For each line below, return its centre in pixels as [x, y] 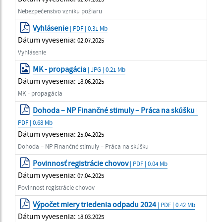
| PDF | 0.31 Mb [88, 28]
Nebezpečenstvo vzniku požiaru [60, 11]
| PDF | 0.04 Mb [148, 163]
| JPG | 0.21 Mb [106, 69]
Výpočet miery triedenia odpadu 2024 [95, 204]
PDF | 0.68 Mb [35, 122]
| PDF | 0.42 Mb [176, 204]
